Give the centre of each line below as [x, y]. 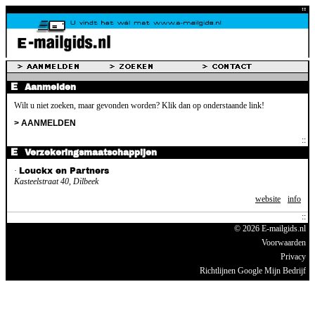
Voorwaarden [284, 242]
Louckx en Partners [64, 171]
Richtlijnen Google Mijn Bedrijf [253, 270]
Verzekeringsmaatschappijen [91, 152]
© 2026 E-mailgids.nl [270, 228]
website [268, 199]
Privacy [293, 256]
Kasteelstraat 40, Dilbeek [56, 181]
